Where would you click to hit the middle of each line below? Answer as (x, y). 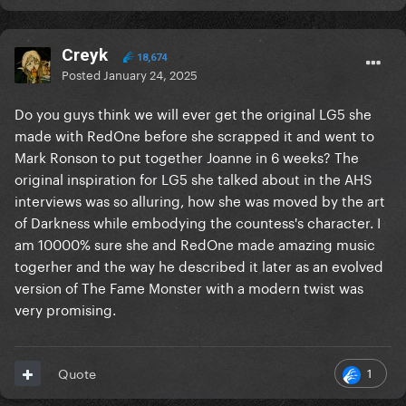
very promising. (65, 309)
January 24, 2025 (150, 74)
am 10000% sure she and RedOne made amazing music (195, 243)
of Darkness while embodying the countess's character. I (198, 222)
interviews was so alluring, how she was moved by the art (200, 200)
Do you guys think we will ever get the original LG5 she (193, 113)
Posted (82, 74)
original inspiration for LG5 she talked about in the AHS (193, 178)
